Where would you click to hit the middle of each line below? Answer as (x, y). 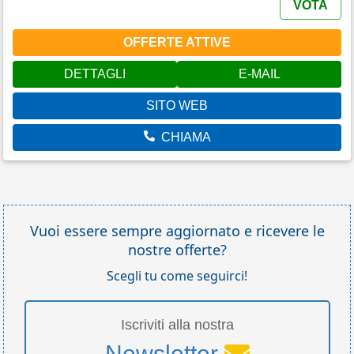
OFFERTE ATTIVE (177, 43)
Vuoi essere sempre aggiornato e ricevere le (177, 230)
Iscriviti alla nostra (177, 324)
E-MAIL (259, 74)
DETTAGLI (95, 74)
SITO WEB (177, 106)
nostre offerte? (177, 249)
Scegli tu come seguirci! (177, 275)
